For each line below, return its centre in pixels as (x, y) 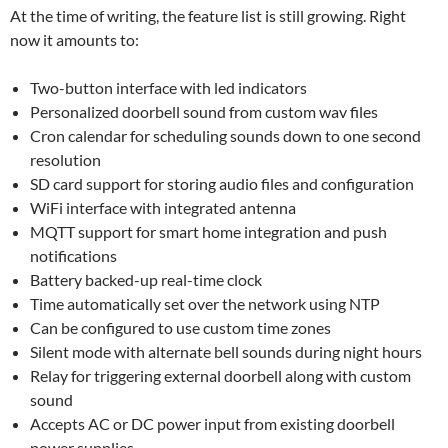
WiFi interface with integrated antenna (163, 208)
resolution (65, 160)
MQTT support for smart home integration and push (208, 232)
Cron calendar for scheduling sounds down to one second (225, 136)
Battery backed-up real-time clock (146, 280)
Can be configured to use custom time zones (180, 328)
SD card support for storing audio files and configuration (222, 184)
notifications (73, 256)
